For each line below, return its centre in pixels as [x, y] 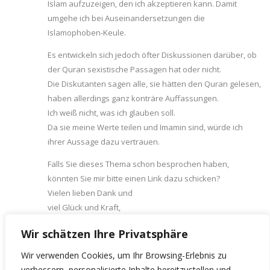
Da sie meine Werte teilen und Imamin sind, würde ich [145, 127]
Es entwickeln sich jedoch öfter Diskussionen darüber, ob [152, 55]
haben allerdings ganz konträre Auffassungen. [133, 98]
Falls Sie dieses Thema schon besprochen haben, [138, 164]
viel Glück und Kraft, [84, 207]
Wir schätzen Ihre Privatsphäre [105, 234]
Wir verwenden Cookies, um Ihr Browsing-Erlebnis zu [124, 255]
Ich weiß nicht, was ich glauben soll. [111, 112]
